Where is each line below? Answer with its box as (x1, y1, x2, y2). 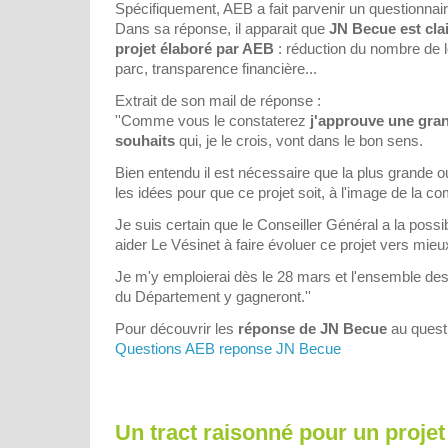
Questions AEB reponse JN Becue (115, 339, 341, 357)
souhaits (115, 131, 175, 149)
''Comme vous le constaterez (115, 111, 310, 129)
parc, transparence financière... (115, 59, 317, 77)
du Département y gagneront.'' (115, 287, 311, 305)
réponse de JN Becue (238, 319, 387, 337)
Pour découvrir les (115, 319, 238, 337)
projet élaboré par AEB (115, 39, 274, 57)
